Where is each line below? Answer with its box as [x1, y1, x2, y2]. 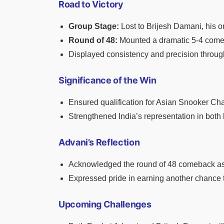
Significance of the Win [58, 74, 156, 85]
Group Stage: [68, 21, 119, 30]
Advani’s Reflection [58, 136, 140, 147]
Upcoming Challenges [58, 198, 151, 209]
